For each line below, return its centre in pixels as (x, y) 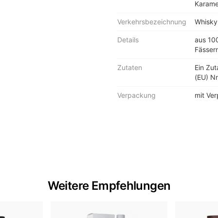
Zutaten (130, 67)
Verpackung (136, 95)
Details (128, 40)
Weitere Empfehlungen (109, 186)
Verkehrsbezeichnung (152, 22)
